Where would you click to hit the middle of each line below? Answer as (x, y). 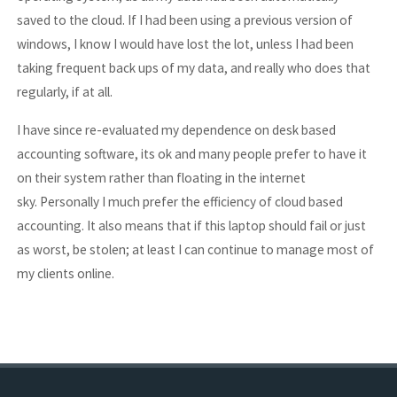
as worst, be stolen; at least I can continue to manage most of (196, 249)
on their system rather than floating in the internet (162, 177)
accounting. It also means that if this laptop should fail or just (192, 225)
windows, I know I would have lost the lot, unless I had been (186, 44)
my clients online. (66, 273)
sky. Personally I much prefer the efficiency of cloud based (180, 201)
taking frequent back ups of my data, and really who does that (194, 68)
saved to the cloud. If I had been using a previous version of (185, 20)
